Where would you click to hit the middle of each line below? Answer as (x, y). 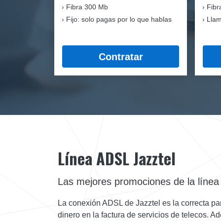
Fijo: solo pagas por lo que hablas (119, 19)
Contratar (121, 56)
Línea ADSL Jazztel (117, 158)
